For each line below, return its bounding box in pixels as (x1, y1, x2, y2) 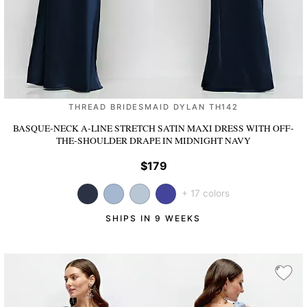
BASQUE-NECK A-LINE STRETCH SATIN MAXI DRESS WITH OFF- (13, 122, 294, 135)
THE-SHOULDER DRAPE (56, 134, 162, 147)
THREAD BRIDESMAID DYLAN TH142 (68, 102, 239, 112)
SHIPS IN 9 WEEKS (106, 212, 201, 223)
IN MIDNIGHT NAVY (162, 134, 251, 147)
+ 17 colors (182, 187, 230, 199)
